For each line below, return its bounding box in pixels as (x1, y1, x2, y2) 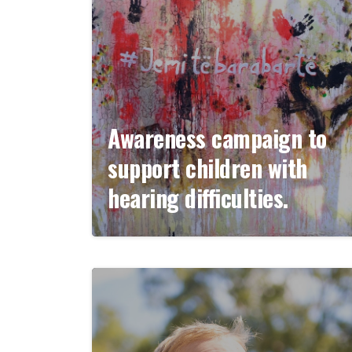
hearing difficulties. (108, 180, 288, 215)
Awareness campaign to (108, 120, 327, 156)
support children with (108, 150, 307, 185)
